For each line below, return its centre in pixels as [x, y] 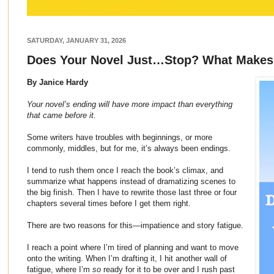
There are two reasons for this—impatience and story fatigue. [135, 225]
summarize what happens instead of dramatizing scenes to [131, 181]
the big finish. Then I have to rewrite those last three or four [132, 192]
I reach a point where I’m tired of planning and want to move [133, 247]
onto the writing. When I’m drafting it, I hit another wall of [127, 258]
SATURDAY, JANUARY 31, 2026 [76, 40]
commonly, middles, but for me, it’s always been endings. [129, 148]
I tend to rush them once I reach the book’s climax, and [125, 170]
